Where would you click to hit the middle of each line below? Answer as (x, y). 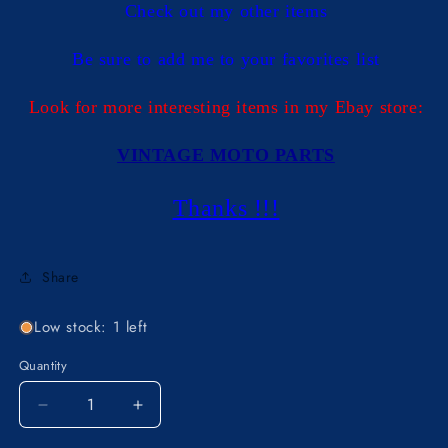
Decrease (79, 413)
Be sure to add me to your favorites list (226, 59)
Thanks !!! (226, 208)
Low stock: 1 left (91, 327)
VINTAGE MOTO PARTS (226, 155)
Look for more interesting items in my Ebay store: (226, 107)
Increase (170, 413)
